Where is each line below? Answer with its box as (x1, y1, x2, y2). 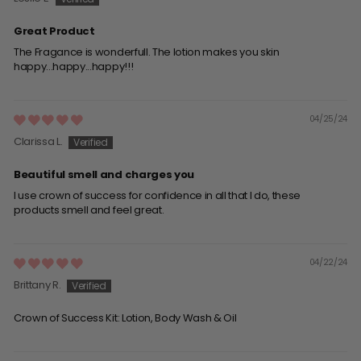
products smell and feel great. (14, 201, 164, 218)
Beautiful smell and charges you (14, 166, 194, 182)
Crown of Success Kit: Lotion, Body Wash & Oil (14, 309, 237, 326)
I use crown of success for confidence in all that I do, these (14, 187, 301, 203)
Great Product (14, 23, 95, 39)
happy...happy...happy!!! (14, 58, 134, 74)
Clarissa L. (14, 133, 63, 149)
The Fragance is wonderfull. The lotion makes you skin (14, 44, 280, 60)
